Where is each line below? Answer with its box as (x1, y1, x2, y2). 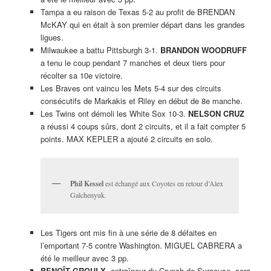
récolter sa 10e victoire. (40, 69, 123, 81)
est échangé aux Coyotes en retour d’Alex (103, 178, 223, 189)
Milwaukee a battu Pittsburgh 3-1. (40, 44, 160, 56)
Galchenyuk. (70, 190, 106, 200)
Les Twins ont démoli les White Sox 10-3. (40, 107, 188, 119)
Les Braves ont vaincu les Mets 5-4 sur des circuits (40, 82, 221, 94)
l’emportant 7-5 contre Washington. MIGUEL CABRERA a (40, 240, 242, 252)
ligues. (40, 31, 64, 43)
